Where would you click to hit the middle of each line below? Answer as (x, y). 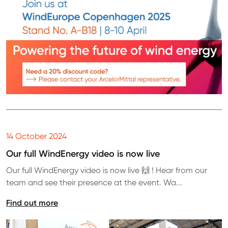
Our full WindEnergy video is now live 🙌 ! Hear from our (107, 170)
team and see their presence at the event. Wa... (94, 182)
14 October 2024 (36, 136)
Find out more (32, 202)
